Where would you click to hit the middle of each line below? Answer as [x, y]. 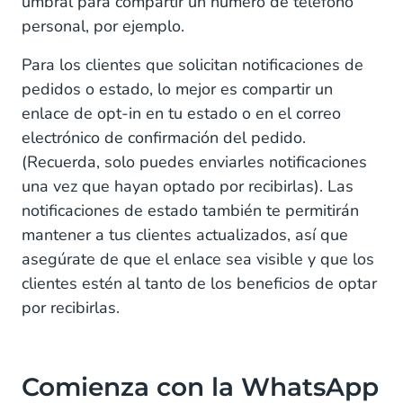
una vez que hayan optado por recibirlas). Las [188, 187]
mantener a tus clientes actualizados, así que [185, 235]
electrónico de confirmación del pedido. [164, 138]
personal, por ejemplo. [103, 27]
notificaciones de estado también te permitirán [190, 211]
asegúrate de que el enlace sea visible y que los [198, 260]
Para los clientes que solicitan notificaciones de [193, 65]
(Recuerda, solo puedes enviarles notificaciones [194, 162]
